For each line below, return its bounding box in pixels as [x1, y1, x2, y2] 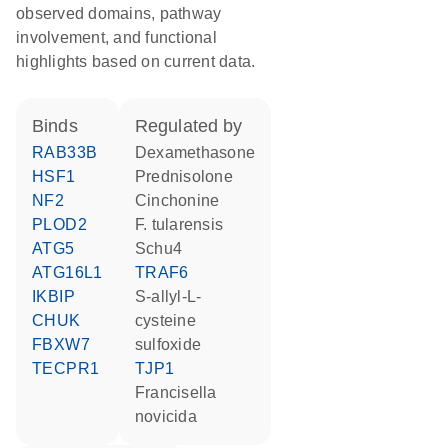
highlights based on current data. [16, 53, 256, 70]
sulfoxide [134, 336, 202, 353]
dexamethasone [147, 144, 256, 161]
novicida [134, 408, 197, 425]
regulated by [147, 116, 243, 136]
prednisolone [146, 168, 233, 185]
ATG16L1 [42, 264, 103, 281]
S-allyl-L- [134, 288, 147, 305]
